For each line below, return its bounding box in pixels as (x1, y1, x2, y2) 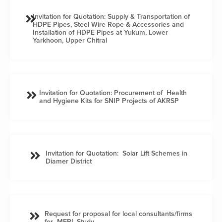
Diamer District (45, 157, 92, 166)
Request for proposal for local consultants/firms (44, 209, 192, 218)
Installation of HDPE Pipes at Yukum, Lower (33, 28, 168, 37)
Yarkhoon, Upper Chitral (33, 36, 108, 45)
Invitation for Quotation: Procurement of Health (39, 88, 187, 97)
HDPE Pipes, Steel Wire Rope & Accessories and (33, 20, 184, 29)
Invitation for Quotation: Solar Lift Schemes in (45, 149, 187, 158)
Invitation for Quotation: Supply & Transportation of (33, 12, 190, 21)
